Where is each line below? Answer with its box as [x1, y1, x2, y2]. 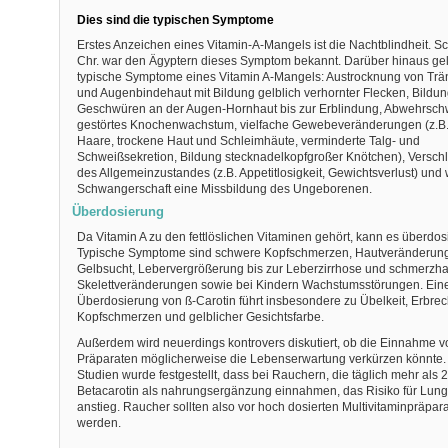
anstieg [76, 400, 117, 414]
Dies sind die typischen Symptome [76, 13, 274, 27]
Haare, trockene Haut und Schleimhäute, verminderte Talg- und [76, 134, 420, 148]
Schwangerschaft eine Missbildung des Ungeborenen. [76, 182, 372, 196]
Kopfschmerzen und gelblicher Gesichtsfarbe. [76, 310, 324, 324]
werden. [76, 416, 121, 430]
